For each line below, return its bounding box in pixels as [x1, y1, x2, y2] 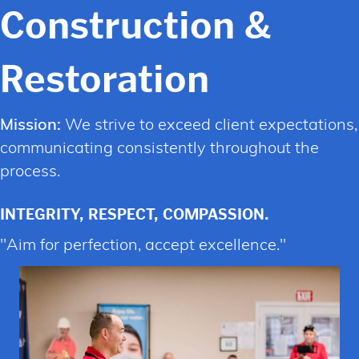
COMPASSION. [163, 204, 269, 224]
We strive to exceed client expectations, [61, 117, 357, 134]
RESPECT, [88, 204, 163, 224]
